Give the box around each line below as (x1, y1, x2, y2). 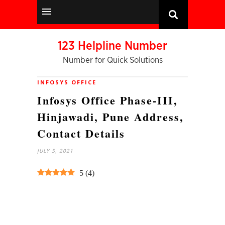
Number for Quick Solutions (62, 56, 163, 64)
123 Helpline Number (58, 40, 167, 52)
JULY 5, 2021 (37, 147, 73, 154)
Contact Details (37, 125, 125, 142)
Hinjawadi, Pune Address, (37, 108, 184, 125)
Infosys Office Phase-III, (37, 92, 178, 108)
